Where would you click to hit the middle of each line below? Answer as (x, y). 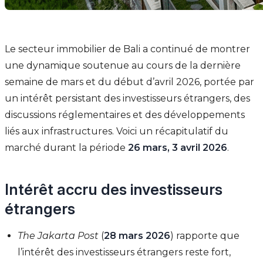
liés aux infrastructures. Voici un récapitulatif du (117, 131)
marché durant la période (66, 148)
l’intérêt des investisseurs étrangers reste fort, (124, 252)
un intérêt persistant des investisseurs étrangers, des (127, 99)
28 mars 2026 (137, 236)
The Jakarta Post (58, 236)
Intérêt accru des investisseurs (114, 190)
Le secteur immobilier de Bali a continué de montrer (127, 49)
